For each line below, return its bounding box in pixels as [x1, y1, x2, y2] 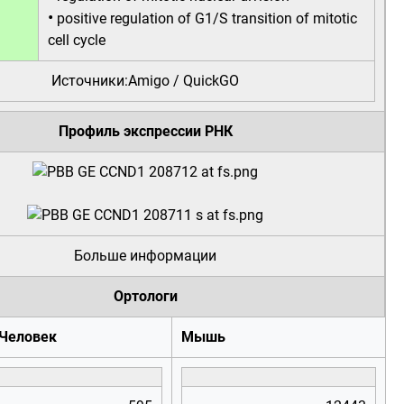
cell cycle [48, 32, 106, 49]
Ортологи [113, 288, 178, 305]
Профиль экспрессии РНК [58, 123, 233, 140]
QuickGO [183, 72, 239, 89]
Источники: [51, 72, 128, 89]
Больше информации [74, 247, 216, 264]
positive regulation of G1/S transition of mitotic [57, 10, 357, 27]
